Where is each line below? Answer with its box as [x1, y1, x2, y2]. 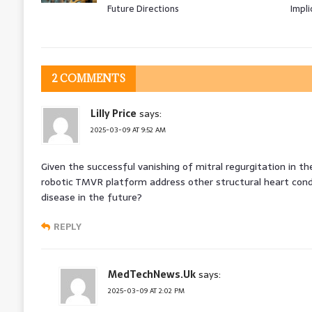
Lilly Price [90, 105, 136, 121]
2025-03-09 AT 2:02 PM [107, 284, 185, 297]
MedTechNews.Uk [107, 266, 196, 282]
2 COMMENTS [51, 71, 125, 85]
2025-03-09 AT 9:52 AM [90, 123, 166, 136]
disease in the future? [40, 189, 142, 205]
